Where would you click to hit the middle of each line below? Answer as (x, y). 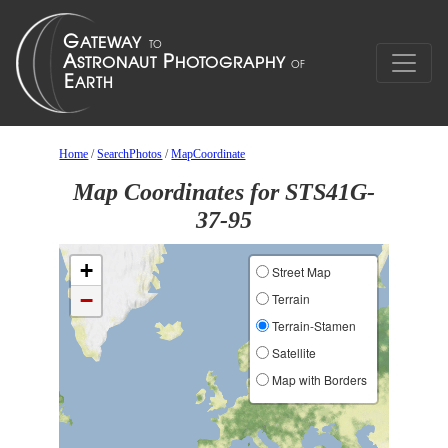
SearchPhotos (130, 154)
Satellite (292, 352)
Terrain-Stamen (312, 325)
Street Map (299, 271)
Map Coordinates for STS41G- (223, 192)
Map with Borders (317, 379)
